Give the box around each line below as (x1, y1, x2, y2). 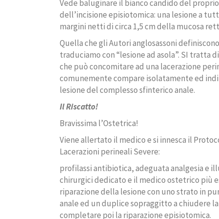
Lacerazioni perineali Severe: (60, 146, 160, 157)
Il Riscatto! (60, 101, 98, 112)
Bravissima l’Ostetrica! (60, 118, 138, 129)
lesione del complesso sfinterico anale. (60, 85, 195, 96)
